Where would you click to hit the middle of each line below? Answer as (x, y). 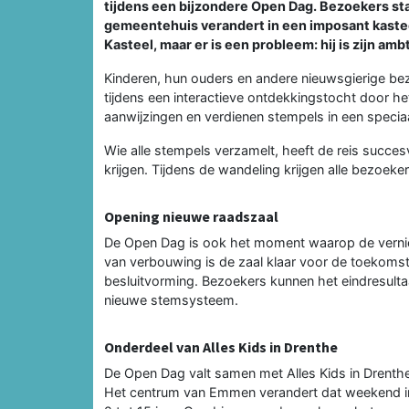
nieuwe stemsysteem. (171, 299)
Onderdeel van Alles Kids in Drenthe (221, 346)
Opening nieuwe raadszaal (191, 216)
